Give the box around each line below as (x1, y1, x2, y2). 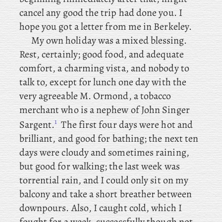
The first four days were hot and (59, 117, 193, 131)
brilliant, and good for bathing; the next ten (19, 131, 199, 145)
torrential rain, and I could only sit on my (19, 173, 189, 187)
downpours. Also (19, 201, 89, 215)
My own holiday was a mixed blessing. (31, 34, 187, 47)
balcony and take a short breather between (19, 187, 192, 201)
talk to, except (19, 75, 77, 89)
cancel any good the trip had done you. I (19, 6, 182, 19)
